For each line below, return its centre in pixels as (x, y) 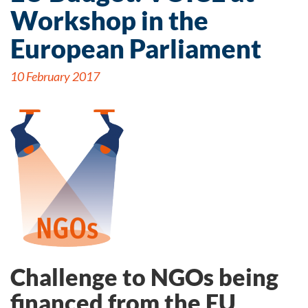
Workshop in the (109, 20)
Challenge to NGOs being (144, 277)
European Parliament (136, 48)
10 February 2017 (55, 76)
